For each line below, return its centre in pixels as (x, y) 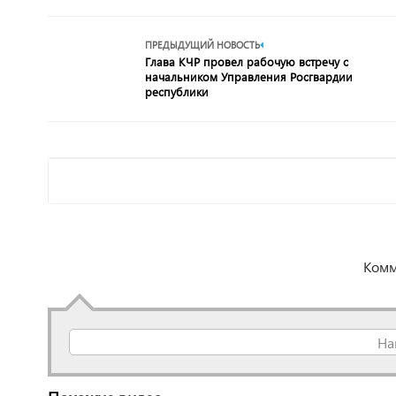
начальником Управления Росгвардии (248, 76)
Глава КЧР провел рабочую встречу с (246, 61)
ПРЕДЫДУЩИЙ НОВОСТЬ (202, 45)
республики (176, 91)
